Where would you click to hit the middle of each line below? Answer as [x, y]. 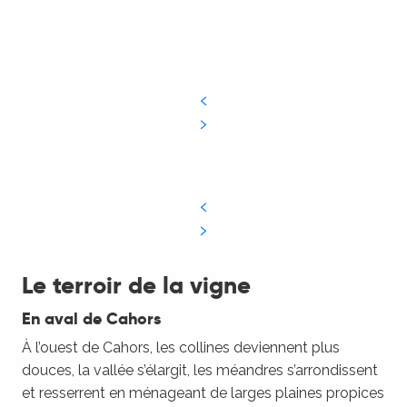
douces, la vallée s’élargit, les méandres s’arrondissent [200, 370]
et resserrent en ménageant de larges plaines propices [203, 393]
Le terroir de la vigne [136, 286]
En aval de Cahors [91, 318]
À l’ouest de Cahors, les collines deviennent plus [181, 347]
